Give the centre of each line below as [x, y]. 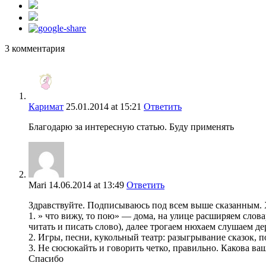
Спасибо [46, 259]
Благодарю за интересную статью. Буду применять [131, 127]
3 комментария [35, 49]
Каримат [46, 107]
